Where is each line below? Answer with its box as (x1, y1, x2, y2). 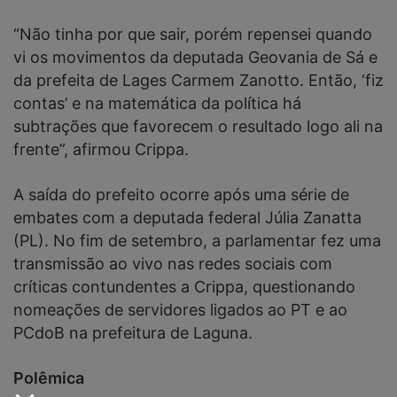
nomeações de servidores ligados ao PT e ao (13, 300, 347, 319)
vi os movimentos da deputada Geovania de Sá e (13, 47, 378, 66)
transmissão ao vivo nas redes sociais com (13, 253, 332, 273)
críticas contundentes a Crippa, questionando (13, 276, 355, 296)
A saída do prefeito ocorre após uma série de (13, 184, 349, 204)
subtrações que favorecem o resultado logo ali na (13, 116, 383, 136)
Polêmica (13, 368, 84, 387)
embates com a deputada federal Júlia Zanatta (13, 207, 362, 227)
